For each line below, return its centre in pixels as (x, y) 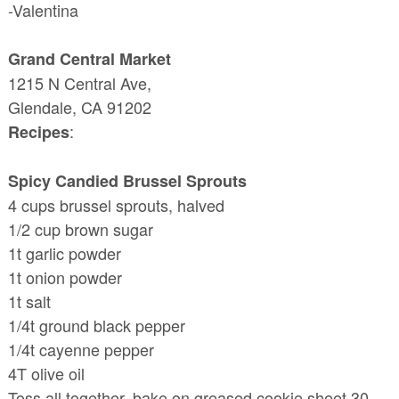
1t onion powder (65, 277)
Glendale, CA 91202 (79, 107)
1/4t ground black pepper (96, 326)
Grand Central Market (89, 59)
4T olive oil (46, 374)
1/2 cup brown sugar (80, 229)
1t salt (29, 301)
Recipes (38, 132)
